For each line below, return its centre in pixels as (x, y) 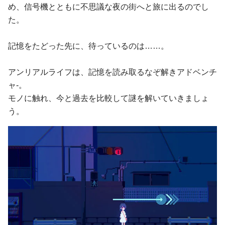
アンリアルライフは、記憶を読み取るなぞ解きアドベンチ (113, 72)
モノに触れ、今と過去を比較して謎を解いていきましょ (108, 98)
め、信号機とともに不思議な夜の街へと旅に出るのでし (108, 7)
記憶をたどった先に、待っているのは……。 (88, 46)
